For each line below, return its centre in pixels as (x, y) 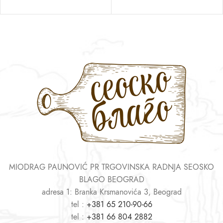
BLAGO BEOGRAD (111, 179)
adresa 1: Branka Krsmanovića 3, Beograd (111, 192)
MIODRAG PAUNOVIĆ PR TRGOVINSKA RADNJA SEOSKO (111, 167)
